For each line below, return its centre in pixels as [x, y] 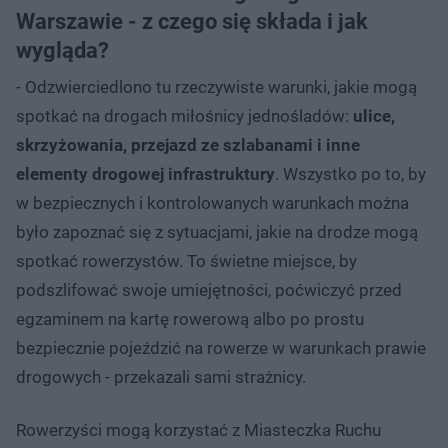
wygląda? [62, 50]
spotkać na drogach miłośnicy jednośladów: [182, 115]
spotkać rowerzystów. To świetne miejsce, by [186, 260]
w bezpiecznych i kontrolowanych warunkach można [212, 202]
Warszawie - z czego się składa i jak [192, 21]
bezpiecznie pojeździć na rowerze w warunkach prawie [221, 347]
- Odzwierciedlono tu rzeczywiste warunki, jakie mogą [216, 86]
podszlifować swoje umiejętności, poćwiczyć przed [209, 289]
